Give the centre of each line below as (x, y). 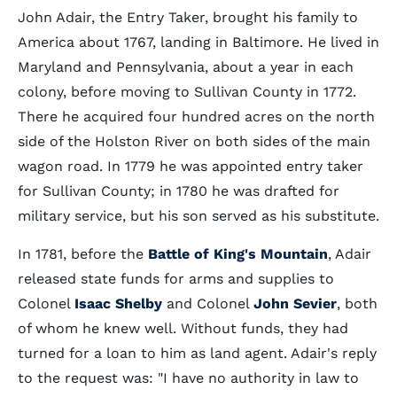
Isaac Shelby (118, 304)
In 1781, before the (83, 254)
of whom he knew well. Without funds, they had (183, 328)
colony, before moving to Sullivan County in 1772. (187, 92)
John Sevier (295, 304)
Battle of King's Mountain (238, 254)
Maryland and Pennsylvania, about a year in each (186, 67)
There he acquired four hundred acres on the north (196, 117)
